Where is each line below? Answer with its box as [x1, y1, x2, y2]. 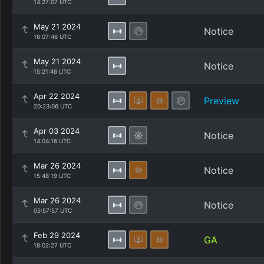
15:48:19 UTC [34, 172, 71, 179]
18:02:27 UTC [34, 242, 71, 249]
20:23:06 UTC [34, 103, 72, 110]
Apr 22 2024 [34, 91, 80, 101]
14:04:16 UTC [34, 137, 71, 144]
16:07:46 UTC [34, 33, 71, 40]
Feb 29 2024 [34, 230, 80, 240]
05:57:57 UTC [34, 207, 72, 214]
